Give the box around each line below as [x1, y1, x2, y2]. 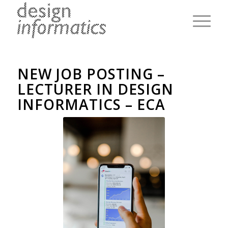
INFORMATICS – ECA [17, 95, 165, 114]
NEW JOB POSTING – [17, 64, 165, 83]
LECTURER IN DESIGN [17, 79, 174, 99]
